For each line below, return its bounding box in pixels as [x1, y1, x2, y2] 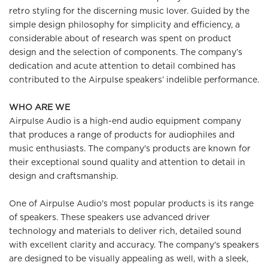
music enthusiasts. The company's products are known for [9, 145, 251, 153]
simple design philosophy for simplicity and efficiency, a [9, 21, 240, 29]
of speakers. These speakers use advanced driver [9, 214, 210, 222]
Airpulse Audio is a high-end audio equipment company [9, 117, 241, 126]
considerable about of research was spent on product [9, 35, 232, 43]
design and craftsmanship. [9, 172, 118, 181]
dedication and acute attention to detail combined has [9, 62, 236, 71]
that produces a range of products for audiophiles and [9, 131, 234, 139]
